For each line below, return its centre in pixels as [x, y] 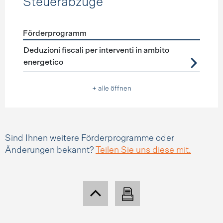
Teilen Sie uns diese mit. [143, 150]
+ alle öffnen [111, 89]
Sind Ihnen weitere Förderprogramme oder [90, 138]
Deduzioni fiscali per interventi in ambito [96, 50]
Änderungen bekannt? [50, 150]
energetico [43, 62]
